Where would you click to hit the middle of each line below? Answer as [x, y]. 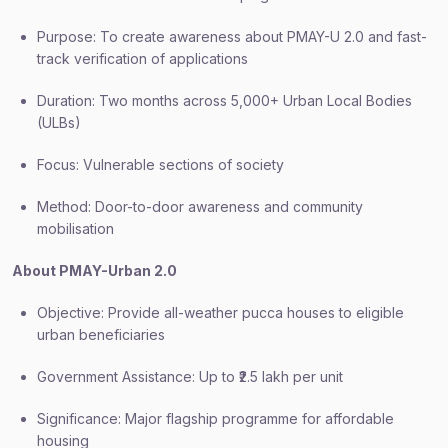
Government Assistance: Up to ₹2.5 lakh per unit [190, 376]
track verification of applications [142, 58]
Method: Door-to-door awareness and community [200, 206]
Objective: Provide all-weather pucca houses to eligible [220, 312]
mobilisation [75, 228]
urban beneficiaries [101, 334]
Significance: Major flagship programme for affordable [215, 418]
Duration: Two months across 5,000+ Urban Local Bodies [224, 100]
